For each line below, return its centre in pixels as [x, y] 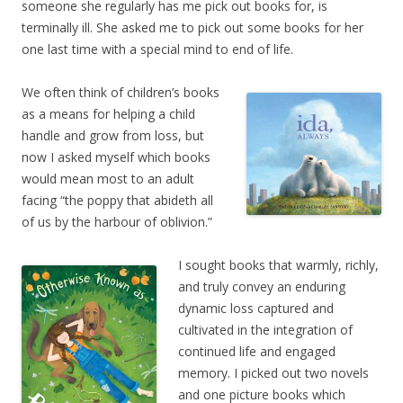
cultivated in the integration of [265, 330]
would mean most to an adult [108, 179]
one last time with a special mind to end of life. [157, 49]
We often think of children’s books [121, 92]
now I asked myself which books [116, 157]
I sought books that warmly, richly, [278, 265]
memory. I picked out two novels [273, 373]
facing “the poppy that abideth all [117, 200]
